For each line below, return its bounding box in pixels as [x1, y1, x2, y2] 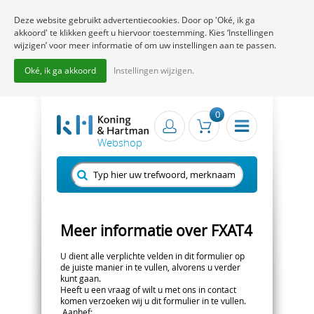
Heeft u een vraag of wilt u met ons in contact [60, 283, 236, 295]
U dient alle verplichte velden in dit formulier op [60, 250, 245, 261]
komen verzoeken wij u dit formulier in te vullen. [60, 294, 246, 306]
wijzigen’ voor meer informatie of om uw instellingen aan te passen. [14, 39, 276, 51]
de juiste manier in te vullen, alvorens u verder [60, 261, 240, 273]
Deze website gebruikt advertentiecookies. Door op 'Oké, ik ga [14, 14, 255, 26]
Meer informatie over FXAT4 [60, 220, 252, 240]
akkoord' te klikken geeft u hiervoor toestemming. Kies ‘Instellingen [14, 27, 273, 39]
